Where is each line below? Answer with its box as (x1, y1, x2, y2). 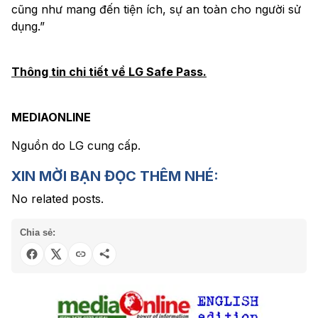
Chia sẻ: (20, 227, 55, 238)
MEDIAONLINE (11, 110, 91, 125)
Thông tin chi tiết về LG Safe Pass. (11, 65, 207, 79)
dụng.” (11, 19, 45, 34)
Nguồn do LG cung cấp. (11, 138, 141, 153)
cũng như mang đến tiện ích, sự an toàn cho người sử (11, 2, 301, 17)
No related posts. (11, 192, 104, 207)
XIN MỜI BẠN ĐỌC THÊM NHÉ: (11, 168, 219, 185)
